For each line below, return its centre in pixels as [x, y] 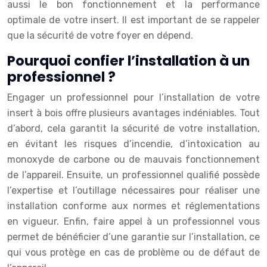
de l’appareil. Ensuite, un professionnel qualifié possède [133, 175]
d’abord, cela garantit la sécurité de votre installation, [133, 128]
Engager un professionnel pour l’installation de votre [133, 97]
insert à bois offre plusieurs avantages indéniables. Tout [133, 113]
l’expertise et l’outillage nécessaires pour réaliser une [133, 190]
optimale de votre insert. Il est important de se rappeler [133, 20]
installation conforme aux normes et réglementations [133, 206]
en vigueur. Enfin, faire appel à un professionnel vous [133, 221]
